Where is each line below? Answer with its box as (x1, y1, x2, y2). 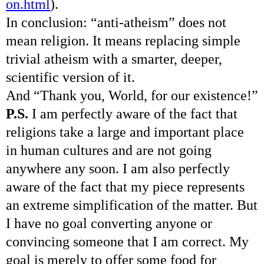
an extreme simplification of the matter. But (6, 197, 258, 213)
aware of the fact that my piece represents (6, 179, 245, 194)
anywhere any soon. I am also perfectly (6, 160, 230, 176)
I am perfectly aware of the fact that (28, 105, 237, 121)
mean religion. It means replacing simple (6, 32, 240, 48)
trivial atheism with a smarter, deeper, (6, 51, 222, 67)
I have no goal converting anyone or (6, 215, 212, 231)
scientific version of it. (6, 69, 135, 85)
